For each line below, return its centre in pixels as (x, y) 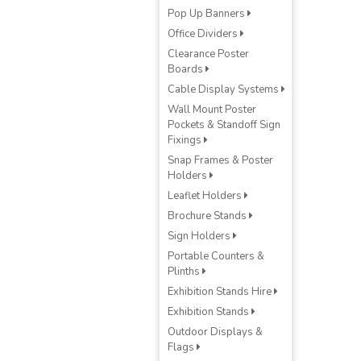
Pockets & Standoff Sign (224, 125)
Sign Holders (200, 236)
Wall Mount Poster (212, 110)
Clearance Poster (208, 54)
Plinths (185, 272)
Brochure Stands (208, 216)
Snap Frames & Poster (220, 160)
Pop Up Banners (207, 14)
